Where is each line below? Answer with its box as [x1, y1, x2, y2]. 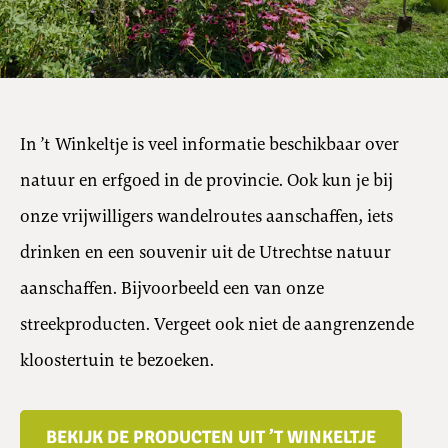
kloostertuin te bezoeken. [20, 348, 214, 372]
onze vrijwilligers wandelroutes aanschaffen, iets [20, 204, 393, 228]
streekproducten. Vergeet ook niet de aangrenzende [20, 312, 414, 336]
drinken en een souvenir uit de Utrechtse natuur [20, 240, 391, 264]
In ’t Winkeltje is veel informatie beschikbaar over [20, 132, 399, 156]
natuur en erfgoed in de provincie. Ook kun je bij [20, 168, 393, 192]
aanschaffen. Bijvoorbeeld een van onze [20, 276, 324, 300]
